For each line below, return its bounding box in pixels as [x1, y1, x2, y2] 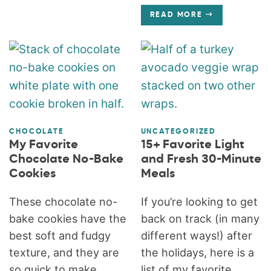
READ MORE [149, 11, 203, 19]
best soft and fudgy [9, 229, 111, 242]
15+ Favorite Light [140, 138, 244, 151]
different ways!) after [140, 229, 252, 242]
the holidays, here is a [140, 246, 254, 259]
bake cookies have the [9, 212, 127, 225]
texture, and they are [9, 246, 120, 259]
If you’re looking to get [140, 195, 258, 208]
